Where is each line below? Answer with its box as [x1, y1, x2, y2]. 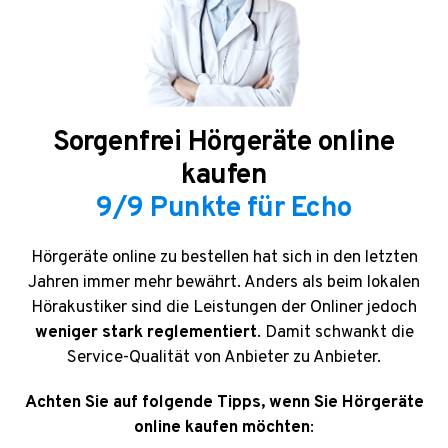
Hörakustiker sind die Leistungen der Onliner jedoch [31, 296, 417, 319]
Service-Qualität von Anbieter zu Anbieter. [67, 346, 381, 369]
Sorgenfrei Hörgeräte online [53, 124, 395, 161]
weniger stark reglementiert [34, 321, 257, 344]
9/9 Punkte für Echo [96, 190, 352, 227]
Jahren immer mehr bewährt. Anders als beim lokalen [28, 271, 420, 294]
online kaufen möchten [134, 416, 310, 439]
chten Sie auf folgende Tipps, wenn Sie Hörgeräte [36, 391, 424, 414]
